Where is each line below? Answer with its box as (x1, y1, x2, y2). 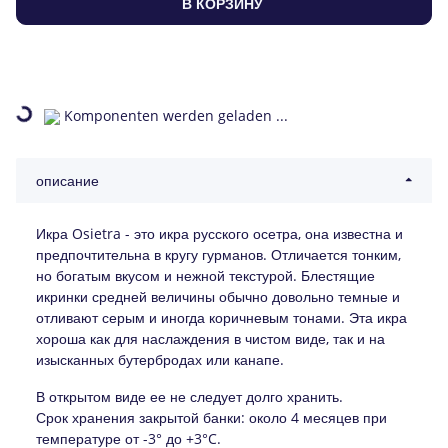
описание (36, 170, 99, 190)
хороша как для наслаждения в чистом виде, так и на (36, 328, 385, 348)
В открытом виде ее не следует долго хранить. (36, 386, 343, 406)
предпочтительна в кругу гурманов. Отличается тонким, (36, 244, 401, 264)
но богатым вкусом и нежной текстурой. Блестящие (36, 265, 375, 285)
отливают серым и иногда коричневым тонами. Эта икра (36, 307, 407, 327)
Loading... (17, 100, 85, 129)
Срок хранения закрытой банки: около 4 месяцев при (36, 407, 387, 427)
